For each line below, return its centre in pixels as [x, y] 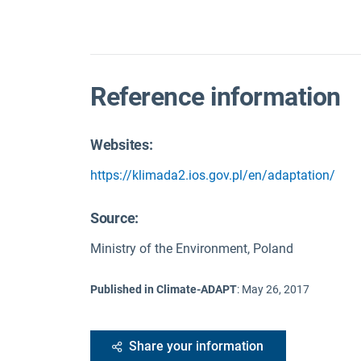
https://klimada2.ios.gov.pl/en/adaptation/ [213, 176]
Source [113, 218]
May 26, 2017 [276, 290]
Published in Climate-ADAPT [164, 290]
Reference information [216, 97]
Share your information [196, 346]
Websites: [122, 145]
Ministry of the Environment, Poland [192, 249]
